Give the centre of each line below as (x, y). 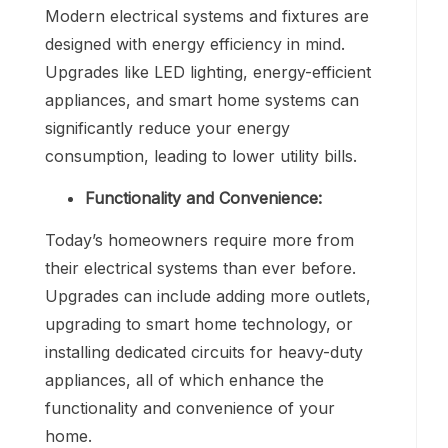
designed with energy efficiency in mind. (195, 43)
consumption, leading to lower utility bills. (201, 155)
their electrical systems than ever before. (200, 267)
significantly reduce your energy (167, 127)
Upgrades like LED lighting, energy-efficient (208, 71)
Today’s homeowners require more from (199, 239)
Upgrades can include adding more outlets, (208, 295)
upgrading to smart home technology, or (199, 323)
